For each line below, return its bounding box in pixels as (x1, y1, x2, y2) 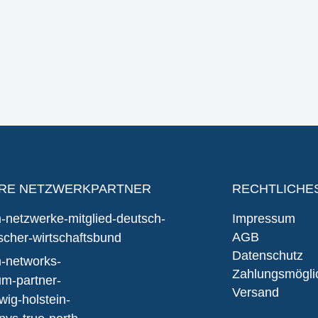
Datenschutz (231, 248, 303, 263)
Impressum (231, 212, 295, 226)
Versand (231, 285, 279, 300)
